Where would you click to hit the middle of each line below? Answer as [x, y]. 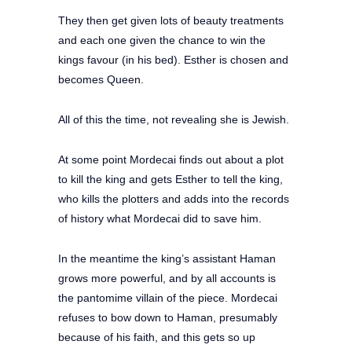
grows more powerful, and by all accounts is [167, 278]
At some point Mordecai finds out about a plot [171, 159]
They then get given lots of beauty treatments [171, 20]
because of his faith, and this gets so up [157, 337]
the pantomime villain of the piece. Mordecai [168, 297]
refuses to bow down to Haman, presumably [168, 317]
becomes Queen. [101, 79]
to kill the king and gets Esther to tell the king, [170, 179]
